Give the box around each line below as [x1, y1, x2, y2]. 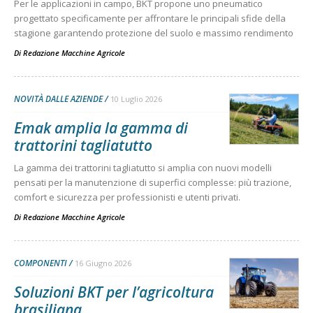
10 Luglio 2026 [110, 93, 162, 104]
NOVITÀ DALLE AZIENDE [14, 92, 103, 105]
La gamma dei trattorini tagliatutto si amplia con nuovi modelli [14, 161, 272, 174]
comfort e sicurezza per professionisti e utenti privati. [14, 190, 240, 203]
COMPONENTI [14, 256, 67, 269]
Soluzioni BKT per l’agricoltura [14, 282, 214, 302]
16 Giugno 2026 [75, 257, 131, 268]
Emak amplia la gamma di [14, 117, 188, 138]
